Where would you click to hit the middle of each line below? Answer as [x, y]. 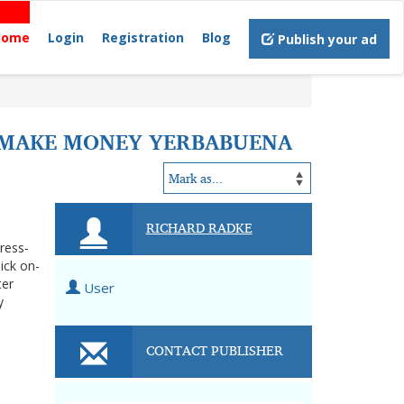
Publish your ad [326, 39]
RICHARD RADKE [199, 227]
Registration [143, 37]
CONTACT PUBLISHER [214, 350]
